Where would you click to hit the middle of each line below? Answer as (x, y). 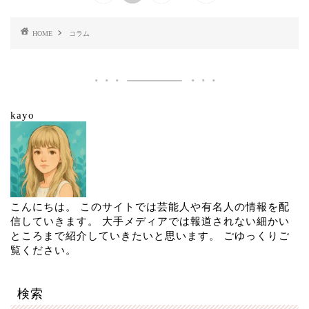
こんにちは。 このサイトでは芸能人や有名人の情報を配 (150, 206)
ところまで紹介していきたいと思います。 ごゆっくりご (150, 235)
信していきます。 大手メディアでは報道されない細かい (150, 221)
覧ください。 (43, 250)
